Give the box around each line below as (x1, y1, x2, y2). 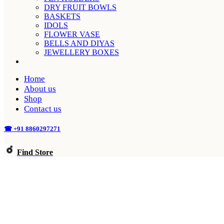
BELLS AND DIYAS (44, 39, 114, 47)
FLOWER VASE (44, 30, 100, 38)
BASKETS (44, 12, 80, 20)
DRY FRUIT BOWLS (44, 3, 116, 11)
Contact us (24, 104, 61, 113)
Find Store (17, 148, 53, 157)
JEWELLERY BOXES (44, 48, 119, 56)
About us (24, 84, 56, 93)
